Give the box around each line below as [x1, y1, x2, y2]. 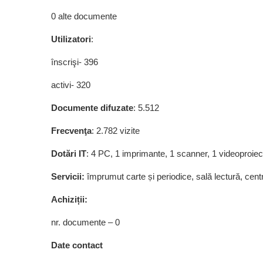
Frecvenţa [51, 126, 92, 136]
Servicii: [51, 171, 87, 181]
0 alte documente [51, 11, 117, 21]
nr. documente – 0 [51, 217, 120, 227]
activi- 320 [51, 80, 90, 90]
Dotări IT [51, 149, 86, 159]
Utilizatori [51, 34, 91, 44]
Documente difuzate [51, 103, 133, 113]
